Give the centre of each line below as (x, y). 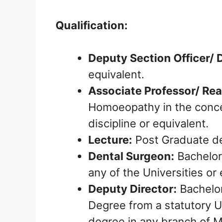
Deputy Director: (133, 189)
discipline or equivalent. (148, 124)
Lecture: (110, 140)
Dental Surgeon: (131, 156)
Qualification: (92, 26)
